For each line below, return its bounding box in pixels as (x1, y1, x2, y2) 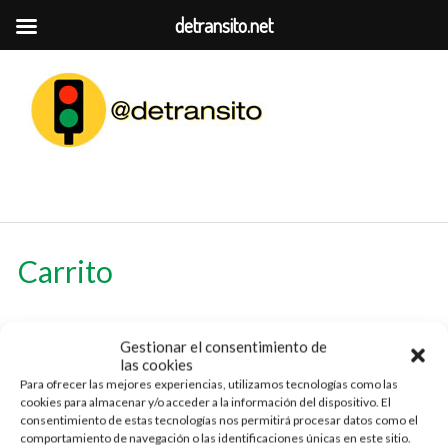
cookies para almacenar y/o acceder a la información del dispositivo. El (20, 394, 391, 410)
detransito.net (175, 12, 273, 38)
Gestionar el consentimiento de (120, 337, 327, 356)
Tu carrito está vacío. (30, 346, 150, 362)
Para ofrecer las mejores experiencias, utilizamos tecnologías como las (20, 376, 398, 392)
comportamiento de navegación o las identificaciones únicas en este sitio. (20, 430, 411, 446)
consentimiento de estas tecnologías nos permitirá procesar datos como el (20, 412, 418, 428)
